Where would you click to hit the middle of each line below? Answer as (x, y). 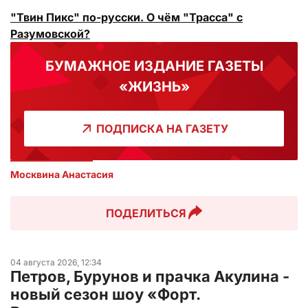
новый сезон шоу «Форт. (105, 295)
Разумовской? (50, 34)
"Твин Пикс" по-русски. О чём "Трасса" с (126, 18)
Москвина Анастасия (62, 175)
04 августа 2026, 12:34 (56, 263)
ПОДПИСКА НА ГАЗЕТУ (162, 129)
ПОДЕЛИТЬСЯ (146, 213)
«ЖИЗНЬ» (154, 87)
